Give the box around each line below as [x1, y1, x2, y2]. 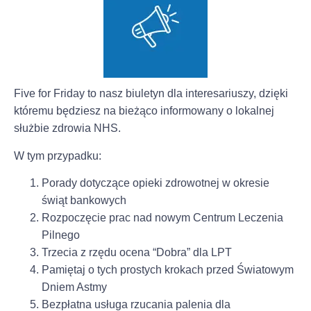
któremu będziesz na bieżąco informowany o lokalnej [14, 105, 274, 117]
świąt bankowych [42, 194, 126, 207]
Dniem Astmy [42, 281, 107, 294]
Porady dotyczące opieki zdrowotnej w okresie [42, 177, 269, 190]
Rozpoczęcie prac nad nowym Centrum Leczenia [42, 212, 283, 224]
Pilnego [42, 229, 80, 242]
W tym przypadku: [14, 149, 101, 162]
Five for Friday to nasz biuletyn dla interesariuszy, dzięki [14, 87, 288, 100]
